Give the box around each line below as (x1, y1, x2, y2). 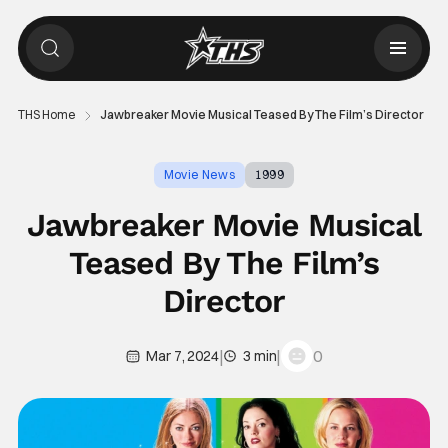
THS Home (17, 107, 76, 122)
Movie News (163, 167, 235, 182)
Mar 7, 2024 (146, 347, 219, 365)
